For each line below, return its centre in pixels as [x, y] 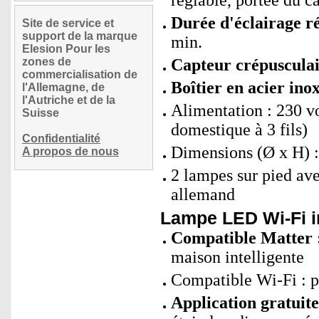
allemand [203, 194]
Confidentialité [61, 138]
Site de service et [68, 23]
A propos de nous [70, 151]
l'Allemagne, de [63, 87]
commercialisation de [80, 74]
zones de [47, 62]
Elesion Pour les [66, 49]
